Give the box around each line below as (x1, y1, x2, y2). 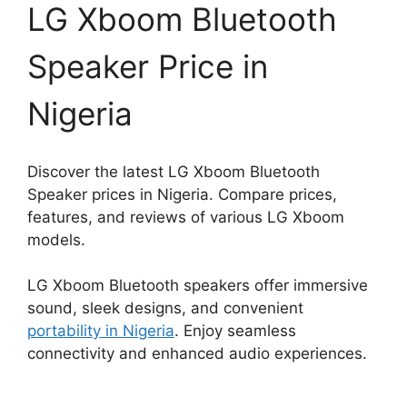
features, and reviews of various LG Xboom (27, 207, 344, 226)
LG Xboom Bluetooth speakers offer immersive (27, 276, 368, 295)
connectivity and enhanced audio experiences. (27, 344, 367, 363)
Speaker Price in (27, 47, 268, 86)
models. (27, 230, 85, 249)
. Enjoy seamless (174, 322, 296, 341)
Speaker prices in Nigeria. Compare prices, (27, 184, 337, 203)
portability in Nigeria (27, 322, 174, 341)
